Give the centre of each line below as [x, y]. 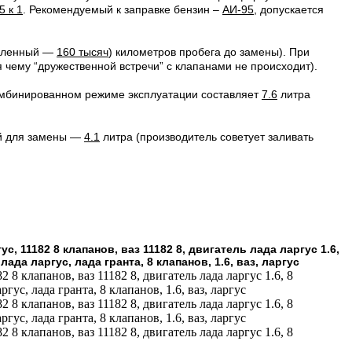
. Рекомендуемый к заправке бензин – [123, 10]
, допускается [289, 10]
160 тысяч [82, 52]
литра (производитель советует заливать [207, 137]
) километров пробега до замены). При [209, 52]
